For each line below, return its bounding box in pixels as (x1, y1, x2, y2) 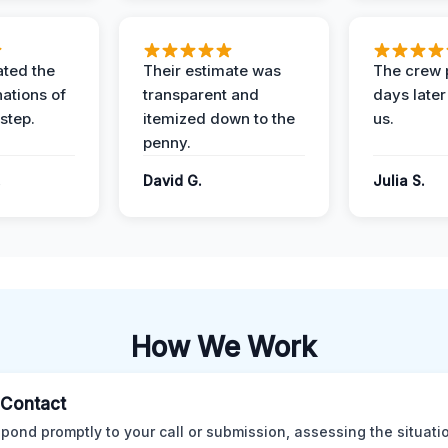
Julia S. (373, 172, 425, 189)
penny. (143, 133, 191, 152)
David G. (143, 172, 202, 189)
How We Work (131, 330, 317, 364)
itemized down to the (143, 109, 295, 128)
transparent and (143, 85, 259, 104)
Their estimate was (143, 61, 281, 80)
